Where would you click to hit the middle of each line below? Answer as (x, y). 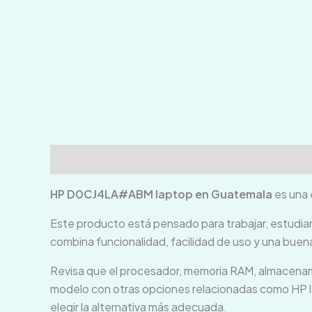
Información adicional (192, 159)
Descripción (84, 159)
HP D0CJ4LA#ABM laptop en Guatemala (161, 194)
